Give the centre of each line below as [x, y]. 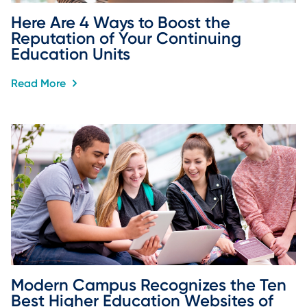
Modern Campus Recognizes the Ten [151, 285]
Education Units [71, 53]
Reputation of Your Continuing [128, 38]
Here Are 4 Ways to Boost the [123, 22]
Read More [40, 83]
